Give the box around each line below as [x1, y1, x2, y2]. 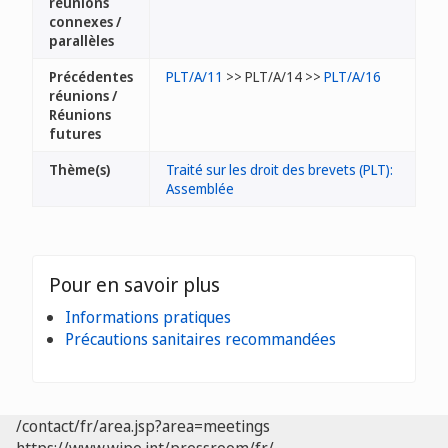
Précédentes [49, 67, 133, 86]
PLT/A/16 [324, 67, 381, 86]
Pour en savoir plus [49, 271, 220, 298]
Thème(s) [49, 160, 110, 179]
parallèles [49, 31, 114, 50]
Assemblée [166, 179, 234, 198]
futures [49, 124, 101, 143]
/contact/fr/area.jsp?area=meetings [16, 415, 270, 437]
